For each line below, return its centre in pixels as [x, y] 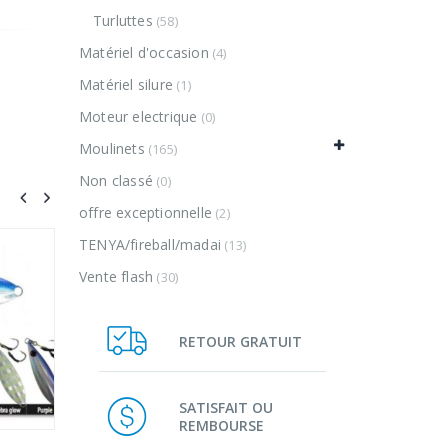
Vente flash [116, 277]
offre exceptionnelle [145, 213]
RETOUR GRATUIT [240, 341]
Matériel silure [126, 85]
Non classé [116, 181]
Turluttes [122, 21]
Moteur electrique [138, 117]
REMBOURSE [221, 425]
